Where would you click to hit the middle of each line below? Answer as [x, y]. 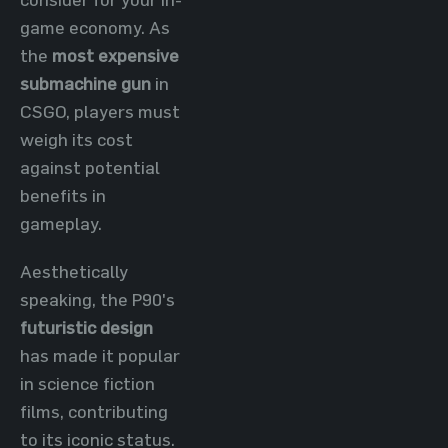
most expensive [115, 55]
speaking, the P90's [97, 299]
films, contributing [94, 411]
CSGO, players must [100, 111]
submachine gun [85, 83]
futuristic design [86, 327]
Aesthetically [74, 271]
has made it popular [100, 355]
